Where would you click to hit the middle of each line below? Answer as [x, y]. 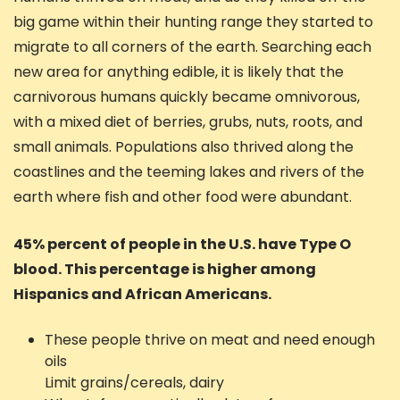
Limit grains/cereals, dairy [134, 383]
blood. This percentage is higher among [165, 270]
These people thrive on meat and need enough [210, 340]
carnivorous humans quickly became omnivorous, [187, 97]
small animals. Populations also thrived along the [183, 147]
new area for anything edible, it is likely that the [179, 72]
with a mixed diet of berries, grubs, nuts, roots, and [188, 122]
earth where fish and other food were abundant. [183, 197]
